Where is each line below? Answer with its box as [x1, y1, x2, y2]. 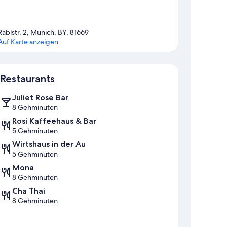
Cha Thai [12, 186, 45, 196]
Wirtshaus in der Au [12, 139, 86, 149]
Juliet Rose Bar [12, 93, 68, 103]
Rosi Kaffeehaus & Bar [12, 116, 96, 126]
